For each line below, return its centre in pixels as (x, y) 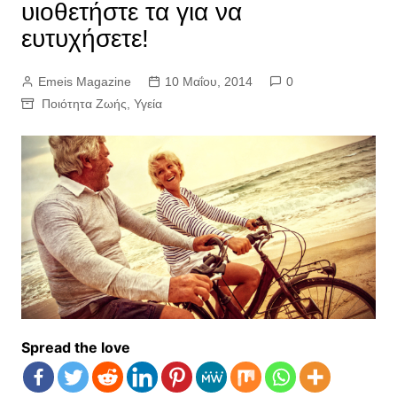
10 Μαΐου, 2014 (208, 82)
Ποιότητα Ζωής (84, 104)
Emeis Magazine (84, 82)
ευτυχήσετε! (85, 39)
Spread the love (75, 347)
